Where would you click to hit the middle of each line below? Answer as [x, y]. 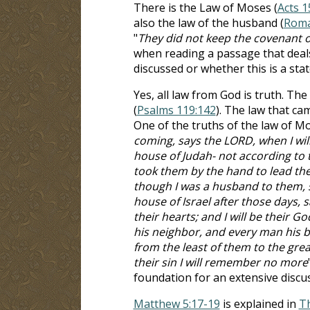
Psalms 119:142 [176, 110]
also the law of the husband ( [208, 22]
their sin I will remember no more [220, 262]
